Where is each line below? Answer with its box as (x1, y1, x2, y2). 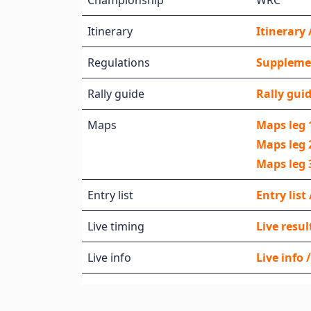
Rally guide (87, 86, 144, 101)
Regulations (87, 55, 150, 70)
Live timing (87, 219, 144, 234)
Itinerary (87, 24, 133, 39)
